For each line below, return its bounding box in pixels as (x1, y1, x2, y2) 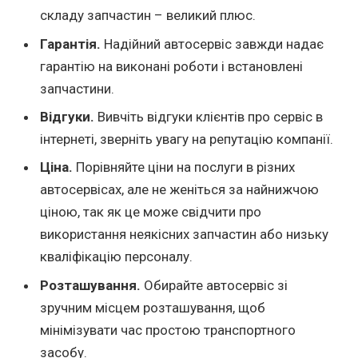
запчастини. (40, 80, 114, 97)
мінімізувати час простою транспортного (40, 321, 296, 338)
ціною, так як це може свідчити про (40, 204, 261, 221)
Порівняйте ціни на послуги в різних (73, 159, 295, 176)
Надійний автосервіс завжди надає (101, 35, 324, 52)
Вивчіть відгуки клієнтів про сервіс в (94, 108, 323, 125)
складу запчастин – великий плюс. (40, 7, 256, 24)
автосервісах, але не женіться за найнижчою (40, 181, 319, 198)
